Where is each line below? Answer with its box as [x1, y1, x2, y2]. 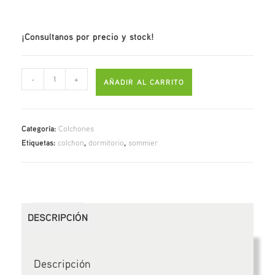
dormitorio [88, 137, 125, 147]
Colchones [58, 123, 95, 133]
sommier [128, 137, 158, 147]
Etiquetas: [21, 137, 58, 147]
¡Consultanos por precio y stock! [21, 30, 155, 42]
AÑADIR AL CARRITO [104, 77, 185, 87]
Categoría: [21, 123, 59, 133]
